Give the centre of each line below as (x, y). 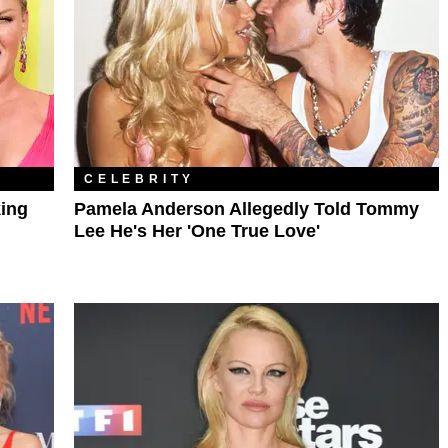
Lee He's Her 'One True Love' (197, 231)
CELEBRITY (140, 179)
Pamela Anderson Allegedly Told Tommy (246, 209)
